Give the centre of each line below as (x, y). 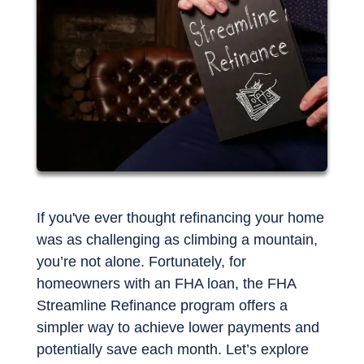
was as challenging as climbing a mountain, (177, 240)
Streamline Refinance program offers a (162, 306)
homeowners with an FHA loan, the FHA (166, 284)
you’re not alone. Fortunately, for (141, 262)
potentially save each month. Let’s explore (173, 350)
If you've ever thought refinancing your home (180, 218)
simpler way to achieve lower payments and (178, 328)
